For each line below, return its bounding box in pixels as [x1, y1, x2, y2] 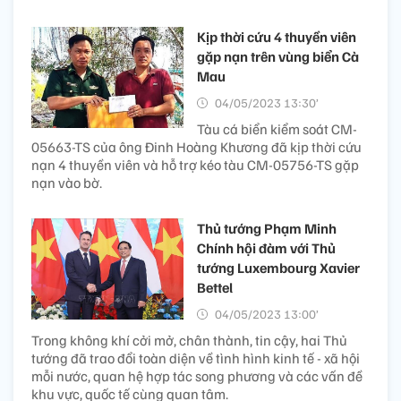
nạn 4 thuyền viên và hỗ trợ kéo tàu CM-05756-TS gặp [31, 156, 359, 175]
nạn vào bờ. [31, 174, 102, 192]
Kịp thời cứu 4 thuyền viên [197, 28, 356, 47]
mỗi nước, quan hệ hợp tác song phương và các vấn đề [31, 367, 363, 386]
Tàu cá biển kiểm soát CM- [197, 120, 357, 139]
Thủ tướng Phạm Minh [197, 219, 337, 238]
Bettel [197, 278, 233, 297]
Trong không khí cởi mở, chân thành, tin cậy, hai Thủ [31, 331, 347, 350]
